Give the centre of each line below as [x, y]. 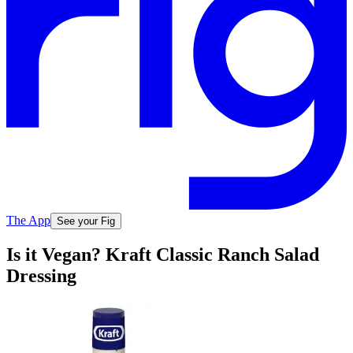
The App [28, 220]
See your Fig [86, 221]
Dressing [41, 276]
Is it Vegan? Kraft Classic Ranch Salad [163, 255]
